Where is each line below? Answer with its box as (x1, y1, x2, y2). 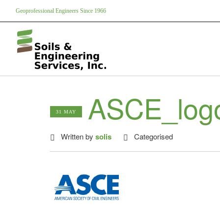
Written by (61, 131, 95, 142)
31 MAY (56, 109, 76, 115)
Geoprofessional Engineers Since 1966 (16, 7, 106, 14)
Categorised (134, 131, 173, 142)
